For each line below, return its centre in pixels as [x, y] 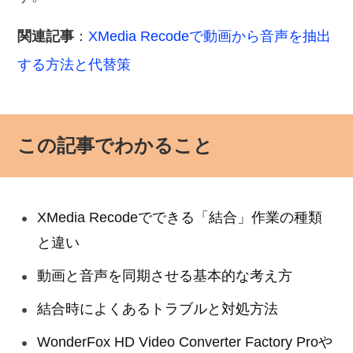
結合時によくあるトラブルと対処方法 [158, 309]
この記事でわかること [115, 145]
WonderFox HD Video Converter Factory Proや [185, 342]
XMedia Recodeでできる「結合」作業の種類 [180, 217]
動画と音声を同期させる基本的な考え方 [165, 276]
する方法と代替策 [74, 65]
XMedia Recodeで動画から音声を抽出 [210, 36]
